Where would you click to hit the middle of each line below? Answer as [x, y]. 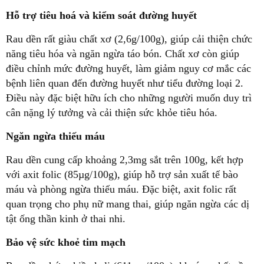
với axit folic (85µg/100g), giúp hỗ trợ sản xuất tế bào [122, 175]
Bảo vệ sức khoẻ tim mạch [66, 242]
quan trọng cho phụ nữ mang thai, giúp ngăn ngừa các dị [128, 204]
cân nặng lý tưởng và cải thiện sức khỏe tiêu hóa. [112, 113]
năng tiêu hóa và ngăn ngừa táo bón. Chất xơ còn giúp [123, 54]
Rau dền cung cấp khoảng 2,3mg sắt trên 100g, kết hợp [125, 160]
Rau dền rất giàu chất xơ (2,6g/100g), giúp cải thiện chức [129, 39]
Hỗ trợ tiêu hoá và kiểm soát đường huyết [101, 16]
